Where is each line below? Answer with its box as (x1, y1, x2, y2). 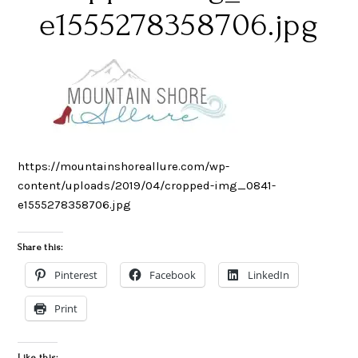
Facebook (149, 268, 197, 283)
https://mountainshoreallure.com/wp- (18, 158, 230, 173)
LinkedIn (248, 268, 290, 283)
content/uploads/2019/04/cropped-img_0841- (18, 177, 276, 193)
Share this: (18, 242, 63, 253)
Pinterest (54, 268, 98, 283)
